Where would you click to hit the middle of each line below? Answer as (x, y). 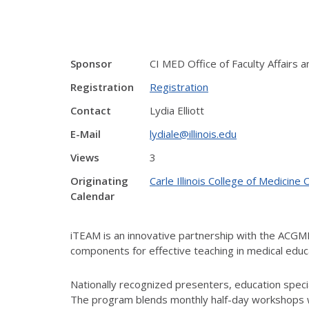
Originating (99, 181)
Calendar (92, 196)
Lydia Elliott (177, 110)
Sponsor (91, 63)
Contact (91, 110)
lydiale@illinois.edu (193, 134)
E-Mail (86, 134)
